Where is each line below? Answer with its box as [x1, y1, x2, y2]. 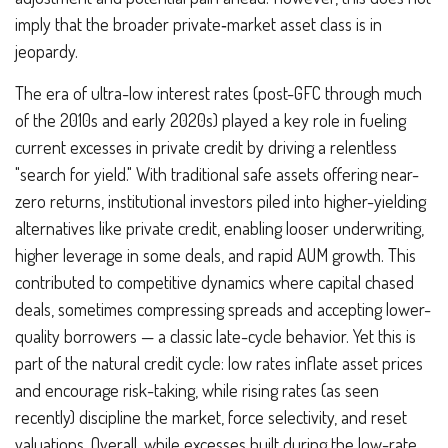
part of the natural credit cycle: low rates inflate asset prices [15, 351, 423, 374]
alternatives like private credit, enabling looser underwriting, [15, 216, 424, 239]
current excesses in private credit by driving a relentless [15, 135, 397, 158]
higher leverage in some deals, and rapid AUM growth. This [15, 243, 416, 266]
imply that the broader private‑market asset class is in [15, 12, 382, 35]
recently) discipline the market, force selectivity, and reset [15, 405, 407, 428]
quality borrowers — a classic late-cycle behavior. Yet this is [15, 324, 416, 347]
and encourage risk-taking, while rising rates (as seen [15, 378, 379, 401]
